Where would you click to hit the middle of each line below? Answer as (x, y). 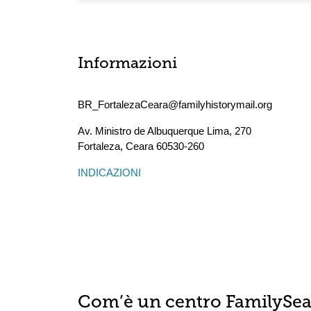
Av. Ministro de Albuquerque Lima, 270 (165, 131)
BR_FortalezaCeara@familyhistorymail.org (175, 104)
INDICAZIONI (109, 173)
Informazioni (127, 64)
